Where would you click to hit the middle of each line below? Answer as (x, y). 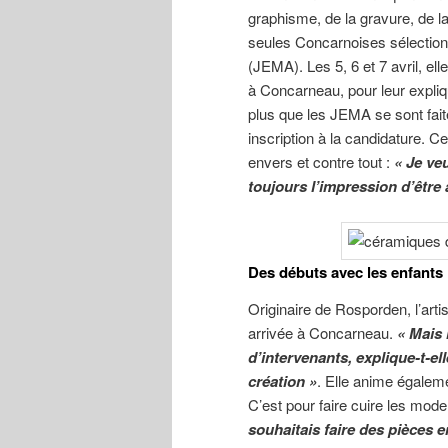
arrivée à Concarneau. (322, 332)
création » (282, 380)
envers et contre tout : (321, 161)
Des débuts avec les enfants (345, 272)
